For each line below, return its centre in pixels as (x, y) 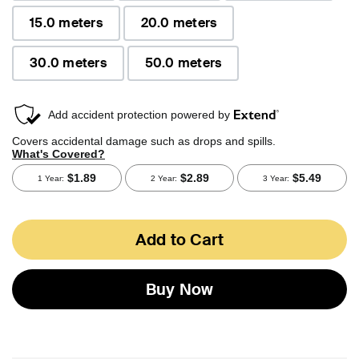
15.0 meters (66, 22)
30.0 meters (68, 63)
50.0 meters (183, 63)
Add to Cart (179, 239)
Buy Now (179, 289)
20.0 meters (179, 22)
